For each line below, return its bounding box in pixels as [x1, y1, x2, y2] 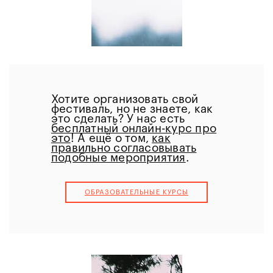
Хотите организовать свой [51, 94, 199, 105]
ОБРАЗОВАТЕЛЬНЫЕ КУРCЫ [84, 189, 189, 196]
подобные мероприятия [51, 152, 186, 164]
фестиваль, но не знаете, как [51, 104, 213, 115]
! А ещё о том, [70, 133, 152, 144]
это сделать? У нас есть [51, 113, 185, 125]
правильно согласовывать [51, 143, 197, 154]
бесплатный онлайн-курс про [51, 123, 217, 135]
